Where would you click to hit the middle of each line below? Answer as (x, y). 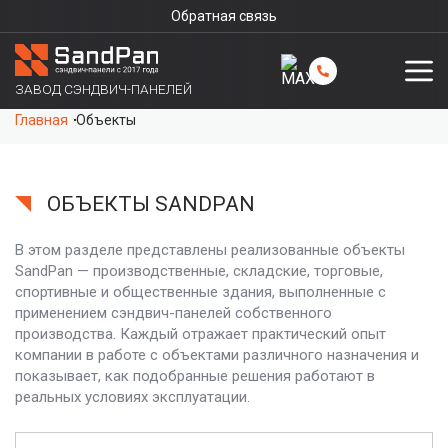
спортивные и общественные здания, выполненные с (200, 292)
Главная (41, 120)
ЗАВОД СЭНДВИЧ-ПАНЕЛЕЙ (103, 89)
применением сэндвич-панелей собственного (173, 313)
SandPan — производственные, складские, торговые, (199, 271)
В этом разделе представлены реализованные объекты (210, 250)
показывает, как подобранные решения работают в (195, 376)
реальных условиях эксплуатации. (132, 397)
